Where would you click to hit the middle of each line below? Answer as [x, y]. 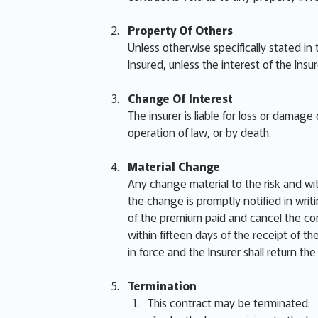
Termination [162, 285]
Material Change [174, 166]
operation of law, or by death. [199, 132]
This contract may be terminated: [229, 302]
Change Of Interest [180, 98]
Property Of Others [180, 30]
